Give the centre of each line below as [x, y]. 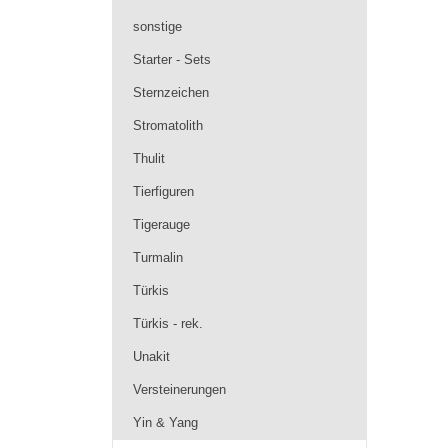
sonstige [157, 26]
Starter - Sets [172, 59]
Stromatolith [168, 125]
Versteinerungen [179, 389]
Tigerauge [161, 224]
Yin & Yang [165, 422]
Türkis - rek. [168, 323]
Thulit [149, 158]
